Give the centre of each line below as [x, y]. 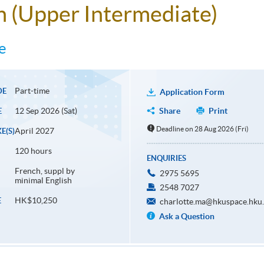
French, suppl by [44, 171]
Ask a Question [187, 217]
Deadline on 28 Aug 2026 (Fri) [203, 129]
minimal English [43, 181]
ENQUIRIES [166, 159]
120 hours [33, 151]
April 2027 [34, 131]
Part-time [32, 91]
